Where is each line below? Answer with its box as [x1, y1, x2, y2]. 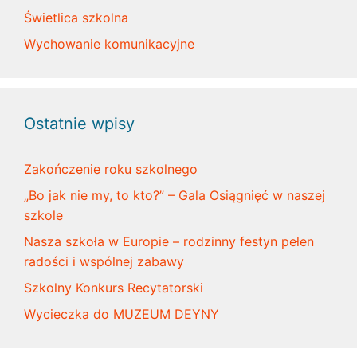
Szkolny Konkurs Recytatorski [24, 279, 203, 296]
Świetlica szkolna [24, 9, 128, 25]
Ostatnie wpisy [24, 113, 135, 133]
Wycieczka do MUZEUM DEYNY [24, 305, 219, 322]
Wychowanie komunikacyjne [24, 35, 194, 52]
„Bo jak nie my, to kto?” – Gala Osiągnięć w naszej [24, 186, 325, 203]
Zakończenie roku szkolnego [24, 160, 198, 177]
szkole [24, 206, 63, 223]
